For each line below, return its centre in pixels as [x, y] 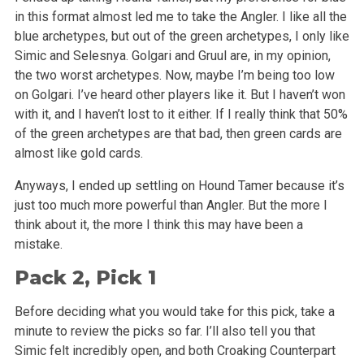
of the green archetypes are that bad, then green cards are [178, 133]
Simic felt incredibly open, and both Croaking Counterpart [175, 351]
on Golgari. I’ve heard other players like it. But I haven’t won [180, 94]
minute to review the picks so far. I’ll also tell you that [165, 331]
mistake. [38, 244]
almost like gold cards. [78, 153]
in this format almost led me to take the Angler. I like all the [180, 16]
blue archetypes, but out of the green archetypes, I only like [182, 36]
